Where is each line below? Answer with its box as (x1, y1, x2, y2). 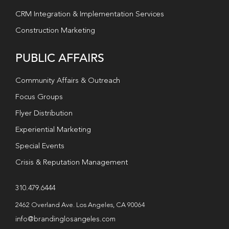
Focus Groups (15, 93, 63, 101)
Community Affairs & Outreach (15, 77, 120, 85)
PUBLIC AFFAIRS (15, 50, 104, 65)
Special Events (15, 142, 64, 150)
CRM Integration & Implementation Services (15, 10, 164, 18)
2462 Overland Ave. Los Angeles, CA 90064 (15, 201, 145, 209)
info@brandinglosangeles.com (15, 215, 116, 223)
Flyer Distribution (15, 109, 73, 118)
